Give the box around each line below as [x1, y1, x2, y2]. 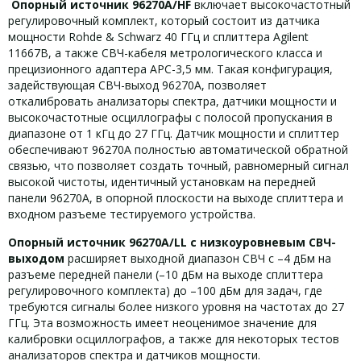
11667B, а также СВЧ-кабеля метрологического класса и [8, 45, 322, 60]
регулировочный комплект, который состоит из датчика [8, 13, 320, 28]
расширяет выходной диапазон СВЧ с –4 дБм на [64, 251, 331, 266]
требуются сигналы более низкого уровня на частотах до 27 [8, 299, 344, 314]
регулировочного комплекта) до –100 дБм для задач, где [8, 283, 322, 298]
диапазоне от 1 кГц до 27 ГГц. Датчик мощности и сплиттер [8, 126, 339, 141]
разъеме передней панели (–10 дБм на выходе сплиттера [8, 267, 323, 282]
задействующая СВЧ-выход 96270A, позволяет [8, 77, 267, 93]
